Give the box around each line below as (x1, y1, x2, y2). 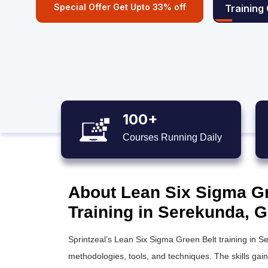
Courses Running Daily (123, 132, 223, 142)
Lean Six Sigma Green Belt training (114, 234, 247, 244)
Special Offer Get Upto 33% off (53, 2, 186, 12)
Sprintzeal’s (68, 234, 114, 244)
